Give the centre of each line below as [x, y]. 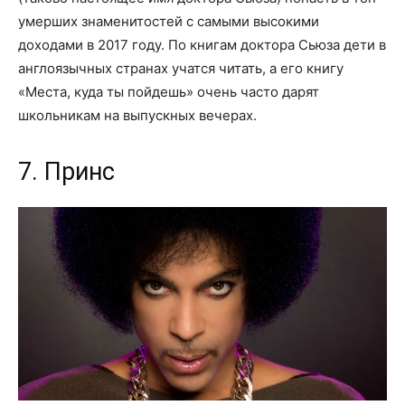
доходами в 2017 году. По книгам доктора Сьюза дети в [202, 44]
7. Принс [66, 171]
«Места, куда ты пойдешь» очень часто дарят [169, 91]
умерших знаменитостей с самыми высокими [169, 21]
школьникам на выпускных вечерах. [137, 115]
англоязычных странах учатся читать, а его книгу [181, 68]
